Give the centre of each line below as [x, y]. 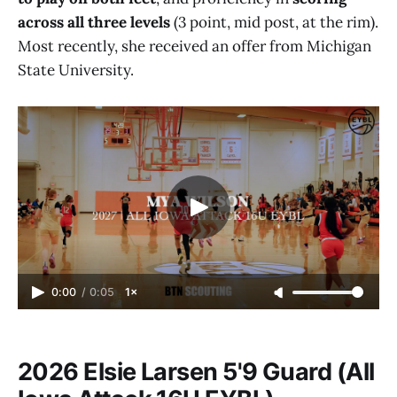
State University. [76, 70]
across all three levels [94, 22]
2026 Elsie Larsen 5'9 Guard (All [196, 371]
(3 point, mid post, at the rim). [274, 22]
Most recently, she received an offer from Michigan [195, 46]
